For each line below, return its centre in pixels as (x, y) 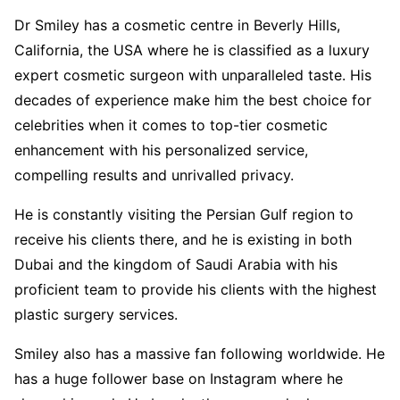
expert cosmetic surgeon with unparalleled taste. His (193, 75)
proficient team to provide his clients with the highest (196, 289)
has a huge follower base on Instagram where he (179, 378)
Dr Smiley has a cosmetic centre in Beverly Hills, (177, 25)
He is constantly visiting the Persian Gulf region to (184, 214)
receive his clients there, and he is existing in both (183, 239)
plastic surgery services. (96, 314)
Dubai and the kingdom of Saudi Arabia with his (176, 264)
